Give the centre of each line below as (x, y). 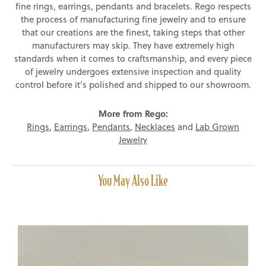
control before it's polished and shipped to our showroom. (133, 85)
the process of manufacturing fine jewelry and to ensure (133, 20)
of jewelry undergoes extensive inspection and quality (133, 72)
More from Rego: (133, 114)
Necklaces (155, 127)
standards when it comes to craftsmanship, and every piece (133, 59)
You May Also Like (133, 181)
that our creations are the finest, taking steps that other (133, 33)
